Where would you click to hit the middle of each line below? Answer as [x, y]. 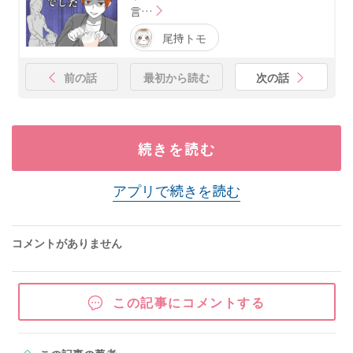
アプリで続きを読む [176, 190]
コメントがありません [67, 243]
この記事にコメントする [189, 301]
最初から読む [176, 77]
